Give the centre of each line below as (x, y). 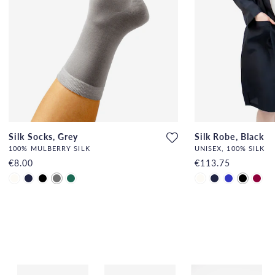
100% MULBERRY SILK (49, 148)
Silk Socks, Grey (44, 136)
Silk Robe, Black (229, 136)
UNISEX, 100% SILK (230, 148)
